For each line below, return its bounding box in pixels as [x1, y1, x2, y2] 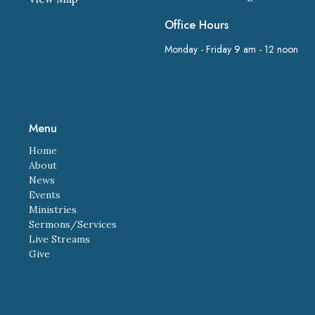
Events [28, 188, 60, 201]
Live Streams [28, 232, 90, 245]
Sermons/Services [28, 217, 117, 231]
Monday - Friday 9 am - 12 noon [164, 41, 298, 56]
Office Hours [164, 17, 229, 34]
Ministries [28, 202, 77, 216]
